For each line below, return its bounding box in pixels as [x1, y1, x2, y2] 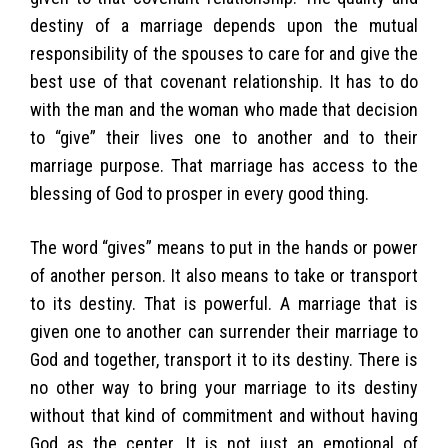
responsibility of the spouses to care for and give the [30, 42, 418, 64]
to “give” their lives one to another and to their [30, 126, 418, 148]
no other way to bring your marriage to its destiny [30, 376, 418, 398]
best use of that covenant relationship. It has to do [30, 70, 418, 92]
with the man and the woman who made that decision [30, 98, 418, 120]
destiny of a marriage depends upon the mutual [30, 14, 418, 36]
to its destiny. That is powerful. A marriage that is [30, 292, 418, 314]
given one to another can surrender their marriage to [30, 320, 418, 342]
